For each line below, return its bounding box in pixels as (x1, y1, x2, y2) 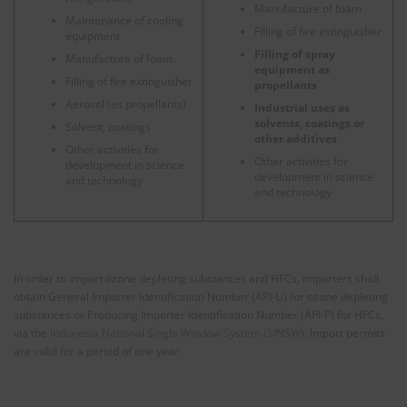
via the (14, 325, 50, 342)
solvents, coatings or (253, 114, 364, 131)
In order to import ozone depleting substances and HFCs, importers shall (14, 271, 379, 287)
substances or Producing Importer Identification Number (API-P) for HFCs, (14, 307, 383, 323)
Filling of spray (253, 45, 335, 62)
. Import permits (304, 325, 385, 342)
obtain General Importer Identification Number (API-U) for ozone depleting (14, 289, 388, 305)
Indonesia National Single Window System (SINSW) (50, 325, 304, 342)
